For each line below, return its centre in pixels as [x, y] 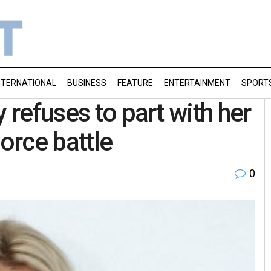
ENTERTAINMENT [197, 83]
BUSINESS [87, 83]
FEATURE [135, 83]
